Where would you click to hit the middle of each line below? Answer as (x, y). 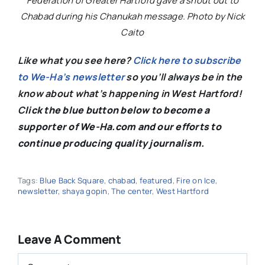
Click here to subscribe (187, 61)
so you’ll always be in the (183, 77)
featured (156, 181)
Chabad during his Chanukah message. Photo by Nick (132, 17)
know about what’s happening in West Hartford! (130, 94)
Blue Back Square (72, 181)
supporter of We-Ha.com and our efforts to (119, 127)
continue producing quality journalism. (111, 143)
